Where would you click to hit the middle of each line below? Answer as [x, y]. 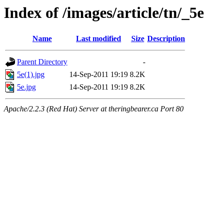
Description [166, 39]
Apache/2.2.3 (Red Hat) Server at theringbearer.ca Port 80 [94, 109]
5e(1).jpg [31, 75]
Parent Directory [42, 62]
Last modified [99, 39]
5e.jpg [26, 87]
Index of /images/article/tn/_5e [104, 13]
